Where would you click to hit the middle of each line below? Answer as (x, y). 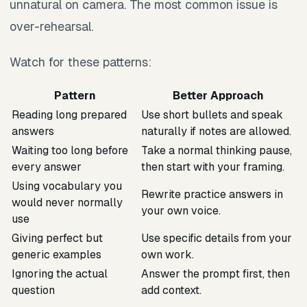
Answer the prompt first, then (216, 273)
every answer (47, 167)
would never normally (67, 202)
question (33, 290)
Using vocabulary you (67, 186)
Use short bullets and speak (212, 114)
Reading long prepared (69, 114)
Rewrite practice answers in (212, 194)
